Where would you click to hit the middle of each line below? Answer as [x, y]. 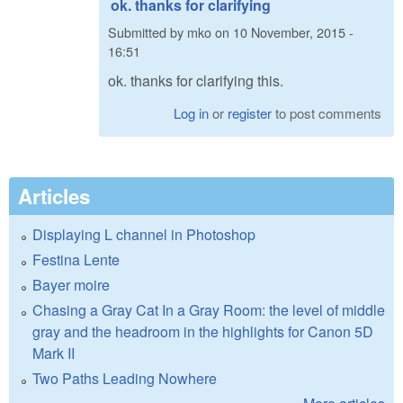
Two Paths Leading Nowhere [125, 379]
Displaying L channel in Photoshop [144, 235]
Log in [192, 113]
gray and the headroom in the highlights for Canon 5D [203, 332]
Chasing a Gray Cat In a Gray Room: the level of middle [209, 310]
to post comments [327, 113]
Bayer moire [71, 285]
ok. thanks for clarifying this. [196, 81]
